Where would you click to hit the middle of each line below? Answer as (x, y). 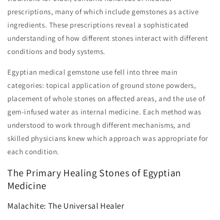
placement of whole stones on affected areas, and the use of (106, 99)
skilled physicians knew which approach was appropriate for (108, 138)
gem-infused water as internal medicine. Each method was (105, 112)
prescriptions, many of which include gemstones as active (103, 12)
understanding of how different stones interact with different (108, 38)
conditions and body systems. (56, 52)
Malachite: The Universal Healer (66, 206)
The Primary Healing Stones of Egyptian (94, 173)
